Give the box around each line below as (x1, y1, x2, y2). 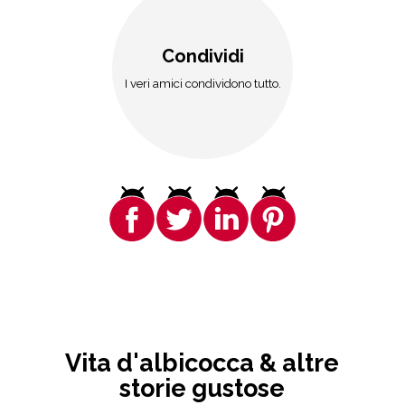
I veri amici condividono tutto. (124, 75, 281, 90)
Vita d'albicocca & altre (65, 348, 340, 377)
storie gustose (119, 373, 286, 402)
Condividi (161, 44, 244, 67)
